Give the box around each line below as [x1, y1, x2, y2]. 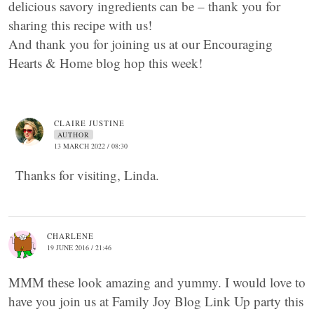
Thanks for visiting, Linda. [15, 166, 159, 184]
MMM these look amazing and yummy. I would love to [8, 273, 306, 292]
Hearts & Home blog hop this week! [8, 54, 203, 72]
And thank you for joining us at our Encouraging [8, 35, 273, 53]
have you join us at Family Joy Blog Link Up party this [8, 292, 303, 310]
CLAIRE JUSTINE [54, 118, 125, 129]
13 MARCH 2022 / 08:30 [54, 141, 128, 151]
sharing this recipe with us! [8, 16, 152, 34]
